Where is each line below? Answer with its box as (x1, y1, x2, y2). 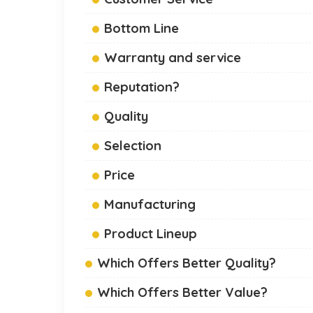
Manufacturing (104, 196, 196, 213)
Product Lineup (104, 225, 197, 242)
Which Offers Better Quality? (97, 254, 276, 272)
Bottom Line (104, 20, 179, 37)
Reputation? (104, 78, 180, 96)
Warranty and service (104, 49, 241, 66)
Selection (104, 137, 161, 154)
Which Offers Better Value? (97, 284, 268, 301)
